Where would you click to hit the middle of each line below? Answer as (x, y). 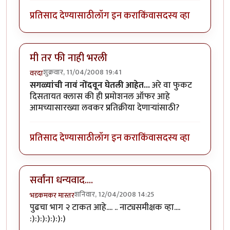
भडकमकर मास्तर (52, 196)
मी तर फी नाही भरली (69, 58)
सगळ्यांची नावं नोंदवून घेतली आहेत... (91, 85)
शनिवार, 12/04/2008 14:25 (114, 195)
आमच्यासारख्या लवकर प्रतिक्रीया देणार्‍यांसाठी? (105, 108)
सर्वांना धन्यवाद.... (61, 180)
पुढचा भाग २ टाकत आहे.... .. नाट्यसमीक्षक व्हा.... (105, 208)
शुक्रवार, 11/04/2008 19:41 (82, 72)
